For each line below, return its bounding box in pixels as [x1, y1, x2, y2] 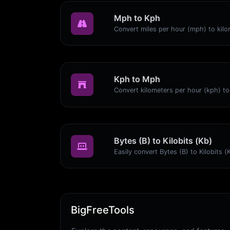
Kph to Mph [114, 74, 160, 85]
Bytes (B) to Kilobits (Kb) [114, 135, 212, 146]
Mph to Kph [114, 12, 160, 23]
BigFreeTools [71, 204, 135, 217]
